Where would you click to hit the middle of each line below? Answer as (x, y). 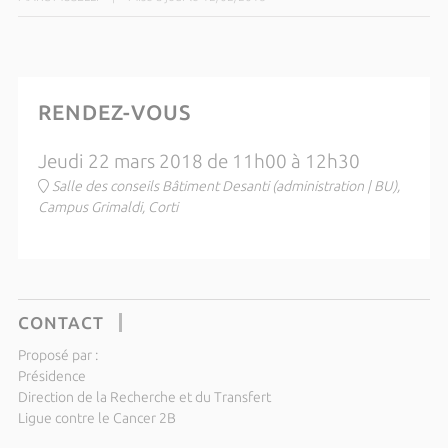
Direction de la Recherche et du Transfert (144, 396)
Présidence (51, 375)
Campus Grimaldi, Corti (107, 206)
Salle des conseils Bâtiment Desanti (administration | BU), (225, 185)
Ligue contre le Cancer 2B (96, 417)
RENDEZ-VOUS (114, 111)
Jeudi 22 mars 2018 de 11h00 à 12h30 (198, 161)
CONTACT (60, 322)
